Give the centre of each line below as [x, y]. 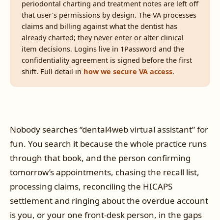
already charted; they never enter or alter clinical [103, 37]
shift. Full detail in [53, 71]
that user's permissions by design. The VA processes [109, 15]
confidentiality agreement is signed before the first [107, 60]
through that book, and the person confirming [100, 158]
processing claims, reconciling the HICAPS [91, 186]
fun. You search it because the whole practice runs [108, 144]
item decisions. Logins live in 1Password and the [103, 49]
